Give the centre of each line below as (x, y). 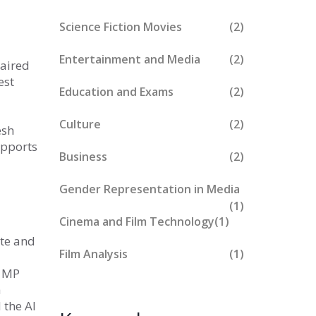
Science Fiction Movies (120, 27)
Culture (80, 124)
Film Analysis (93, 254)
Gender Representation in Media (149, 189)
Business (83, 157)
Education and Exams (116, 92)
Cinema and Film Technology (136, 221)
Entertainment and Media (129, 59)
